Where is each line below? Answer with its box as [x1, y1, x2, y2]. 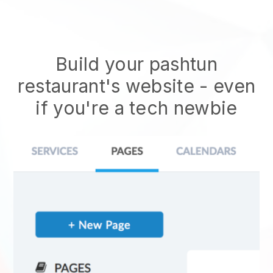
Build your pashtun [55, 53, 218, 75]
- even [199, 75, 256, 97]
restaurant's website [17, 75, 200, 97]
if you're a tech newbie [35, 97, 238, 119]
